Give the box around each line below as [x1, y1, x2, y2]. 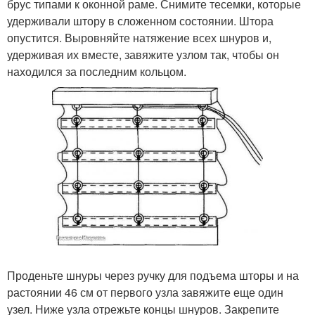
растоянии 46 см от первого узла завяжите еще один [7, 283, 283, 300]
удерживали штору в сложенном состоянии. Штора [7, 12, 274, 29]
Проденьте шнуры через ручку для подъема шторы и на [7, 266, 299, 283]
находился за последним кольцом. [7, 63, 186, 79]
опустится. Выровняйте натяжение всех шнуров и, [7, 29, 271, 46]
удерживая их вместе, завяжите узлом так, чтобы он [7, 46, 279, 63]
